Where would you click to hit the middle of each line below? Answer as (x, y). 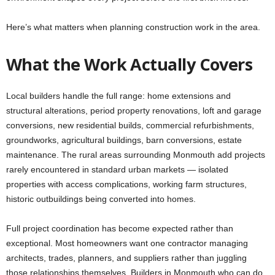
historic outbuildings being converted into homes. (101, 199)
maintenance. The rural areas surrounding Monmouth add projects (136, 155)
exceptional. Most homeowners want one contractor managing (127, 243)
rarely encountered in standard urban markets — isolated (117, 170)
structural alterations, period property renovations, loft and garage (134, 111)
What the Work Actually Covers (130, 64)
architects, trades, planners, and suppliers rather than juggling (126, 258)
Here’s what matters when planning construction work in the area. (133, 27)
